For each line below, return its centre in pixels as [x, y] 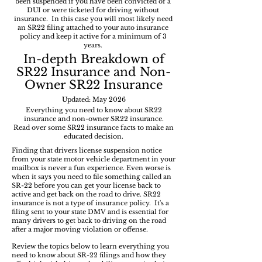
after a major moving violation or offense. [80, 229]
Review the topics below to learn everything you [90, 246]
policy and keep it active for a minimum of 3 [93, 36]
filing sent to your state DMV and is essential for [90, 212]
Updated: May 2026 [94, 99]
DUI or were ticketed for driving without [93, 10]
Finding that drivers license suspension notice [87, 150]
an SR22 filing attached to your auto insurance [93, 27]
